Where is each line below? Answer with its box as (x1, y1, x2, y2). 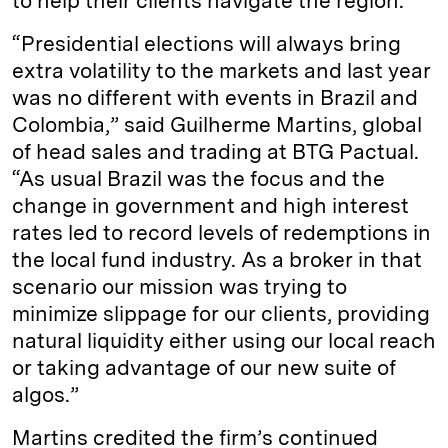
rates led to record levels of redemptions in (12, 220, 431, 246)
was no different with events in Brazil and (12, 85, 418, 111)
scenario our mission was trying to (12, 274, 347, 300)
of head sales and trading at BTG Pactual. (12, 139, 419, 165)
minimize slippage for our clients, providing (12, 301, 430, 327)
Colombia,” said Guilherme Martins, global (12, 112, 422, 138)
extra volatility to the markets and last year (12, 58, 431, 84)
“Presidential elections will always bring (12, 31, 401, 57)
